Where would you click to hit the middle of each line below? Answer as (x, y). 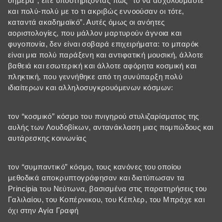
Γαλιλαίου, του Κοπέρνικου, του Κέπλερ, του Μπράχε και (107, 200)
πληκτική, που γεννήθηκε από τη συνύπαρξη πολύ (95, 77)
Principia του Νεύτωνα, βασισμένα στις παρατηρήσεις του (108, 189)
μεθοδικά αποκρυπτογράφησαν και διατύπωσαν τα (96, 178)
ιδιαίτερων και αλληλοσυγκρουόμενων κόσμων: (91, 88)
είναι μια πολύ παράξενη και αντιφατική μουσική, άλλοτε (106, 55)
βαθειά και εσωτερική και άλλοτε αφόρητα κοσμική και (102, 66)
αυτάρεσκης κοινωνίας (47, 138)
